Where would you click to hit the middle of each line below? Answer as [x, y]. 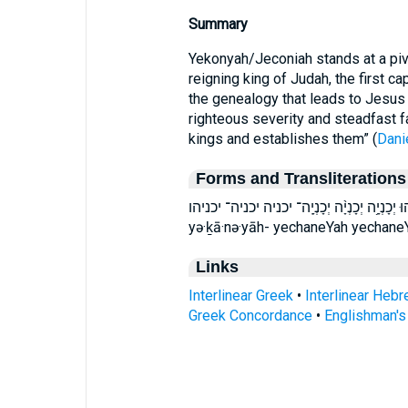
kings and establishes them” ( [282, 139]
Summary [218, 24]
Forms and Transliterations [301, 178]
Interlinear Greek [240, 296]
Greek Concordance [250, 316]
